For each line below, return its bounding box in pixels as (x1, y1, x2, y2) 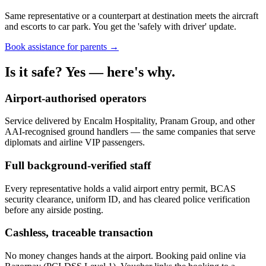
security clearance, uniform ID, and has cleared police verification (5, 194, 250, 204)
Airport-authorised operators (5, 91, 146, 104)
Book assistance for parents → (5, 41, 119, 52)
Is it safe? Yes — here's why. (5, 64, 175, 80)
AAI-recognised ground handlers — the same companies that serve (5, 126, 255, 137)
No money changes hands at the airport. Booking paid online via (5, 251, 246, 261)
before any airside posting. (5, 204, 103, 215)
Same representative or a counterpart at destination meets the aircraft (5, 10, 258, 21)
